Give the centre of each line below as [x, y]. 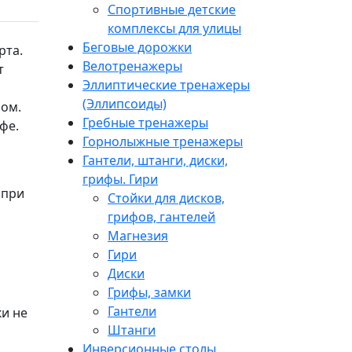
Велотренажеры [132, 66]
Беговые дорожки [137, 47]
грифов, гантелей [161, 216]
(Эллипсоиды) [125, 103]
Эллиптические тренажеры [166, 84]
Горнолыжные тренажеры [163, 141]
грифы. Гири [120, 179]
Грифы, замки [149, 292]
